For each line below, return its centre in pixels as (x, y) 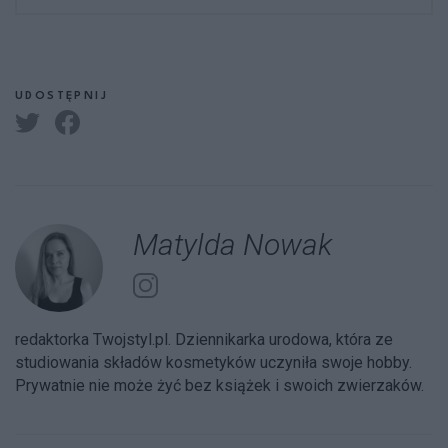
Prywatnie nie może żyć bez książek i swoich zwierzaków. (219, 385)
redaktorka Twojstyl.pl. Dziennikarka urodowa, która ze (204, 339)
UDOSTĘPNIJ (61, 97)
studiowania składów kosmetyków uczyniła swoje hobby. (213, 362)
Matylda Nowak (232, 244)
